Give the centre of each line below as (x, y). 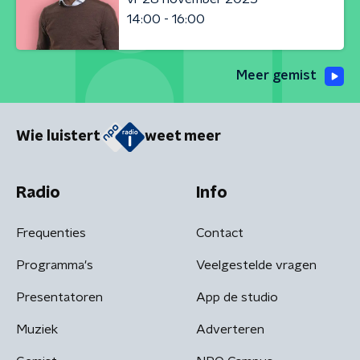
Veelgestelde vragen (256, 265)
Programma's (55, 265)
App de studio (237, 297)
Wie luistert (58, 137)
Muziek (37, 329)
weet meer (183, 137)
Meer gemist (276, 76)
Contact (220, 233)
